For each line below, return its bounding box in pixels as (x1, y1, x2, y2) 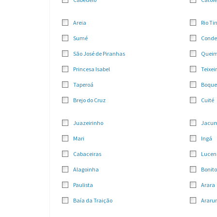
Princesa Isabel (73, 65, 110, 73)
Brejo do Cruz (73, 96, 106, 104)
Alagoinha (73, 166, 99, 173)
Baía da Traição (73, 197, 112, 204)
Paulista (73, 181, 93, 188)
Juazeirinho (73, 119, 103, 126)
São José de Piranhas (73, 50, 125, 57)
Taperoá (73, 81, 93, 88)
